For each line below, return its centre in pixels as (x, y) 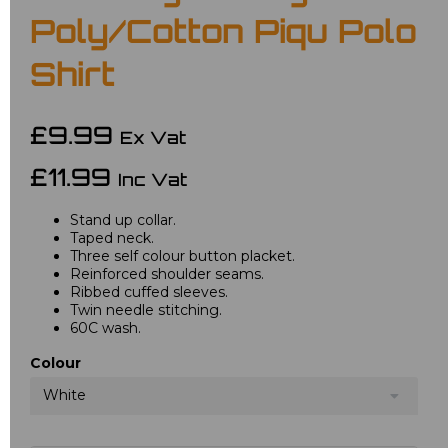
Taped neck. (112, 238)
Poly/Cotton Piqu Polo (223, 35)
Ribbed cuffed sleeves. (149, 292)
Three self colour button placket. (182, 256)
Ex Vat (153, 140)
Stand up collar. (123, 220)
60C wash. (105, 328)
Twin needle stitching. (146, 310)
